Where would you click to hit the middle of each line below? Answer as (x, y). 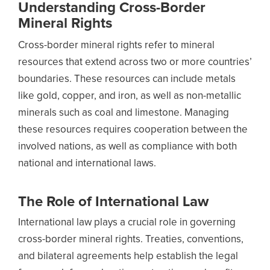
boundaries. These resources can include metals (127, 79)
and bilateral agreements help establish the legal (128, 256)
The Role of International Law (113, 202)
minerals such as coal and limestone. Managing (124, 113)
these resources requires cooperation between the (133, 130)
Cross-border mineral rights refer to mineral (116, 46)
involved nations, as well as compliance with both (127, 147)
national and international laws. (87, 164)
